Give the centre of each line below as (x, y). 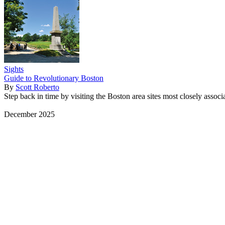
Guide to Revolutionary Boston (54, 78)
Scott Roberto (37, 87)
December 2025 (29, 114)
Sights (14, 69)
